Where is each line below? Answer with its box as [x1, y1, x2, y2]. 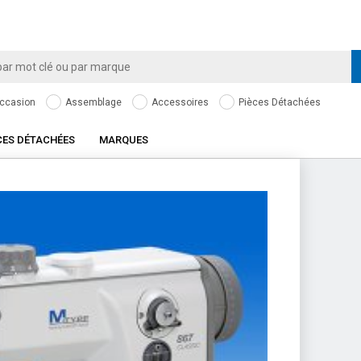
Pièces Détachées [236, 97, 321, 108]
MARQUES [99, 134, 148, 146]
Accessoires [149, 97, 209, 108]
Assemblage [63, 97, 122, 108]
